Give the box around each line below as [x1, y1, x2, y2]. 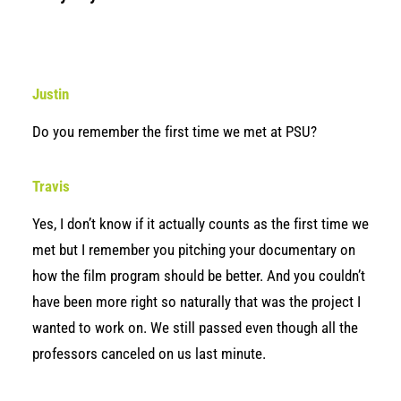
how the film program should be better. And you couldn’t [32, 267, 365, 285]
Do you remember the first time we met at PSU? [32, 123, 317, 141]
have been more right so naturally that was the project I [32, 293, 361, 311]
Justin [32, 85, 69, 103]
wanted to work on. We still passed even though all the [32, 319, 358, 337]
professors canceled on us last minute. [32, 345, 266, 363]
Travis [32, 177, 70, 195]
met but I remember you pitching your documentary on [32, 241, 355, 259]
